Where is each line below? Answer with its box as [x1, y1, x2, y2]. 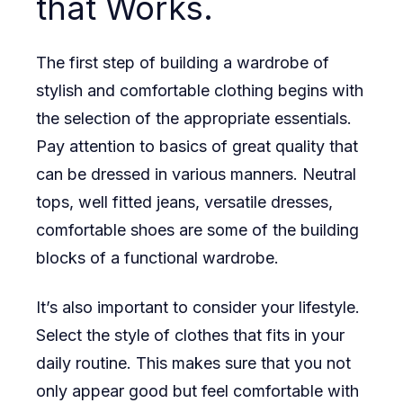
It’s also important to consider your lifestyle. [36, 297, 360, 317]
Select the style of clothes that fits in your [36, 325, 345, 345]
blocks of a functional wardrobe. [36, 247, 279, 267]
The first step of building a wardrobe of [36, 52, 329, 72]
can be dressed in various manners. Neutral [36, 164, 356, 184]
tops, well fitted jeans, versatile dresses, [36, 192, 333, 211]
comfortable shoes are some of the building [36, 219, 359, 239]
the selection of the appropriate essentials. [36, 108, 352, 128]
